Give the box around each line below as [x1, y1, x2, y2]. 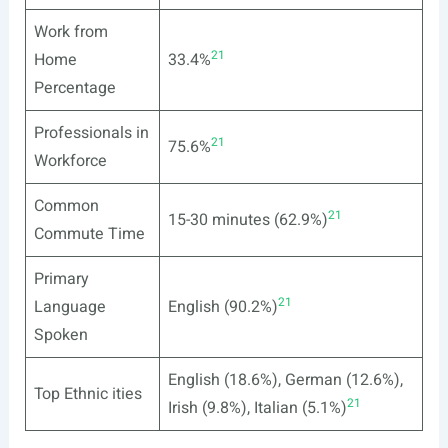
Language [33, 295, 106, 319]
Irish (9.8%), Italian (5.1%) [167, 396, 347, 420]
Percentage [33, 76, 116, 100]
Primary [33, 267, 89, 291]
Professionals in [33, 121, 149, 145]
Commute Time [33, 222, 145, 246]
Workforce [33, 149, 107, 173]
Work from [33, 20, 108, 44]
